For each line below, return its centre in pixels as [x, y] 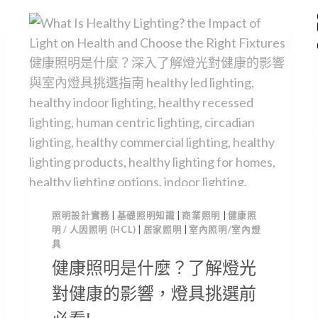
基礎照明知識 [146, 215]
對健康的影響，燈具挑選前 [154, 293]
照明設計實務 [81, 215]
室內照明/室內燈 [225, 229]
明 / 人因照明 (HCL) [94, 229]
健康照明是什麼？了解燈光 [154, 268]
